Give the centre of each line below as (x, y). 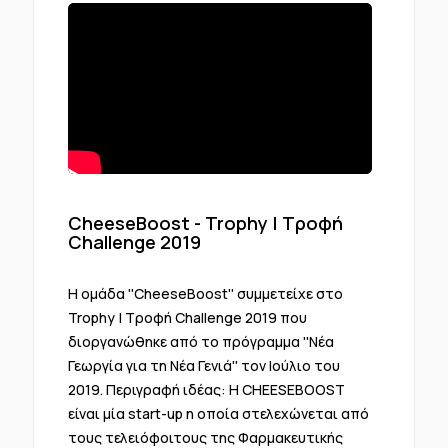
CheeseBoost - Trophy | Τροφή (205, 223)
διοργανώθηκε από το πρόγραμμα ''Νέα (200, 342)
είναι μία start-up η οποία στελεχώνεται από (218, 414)
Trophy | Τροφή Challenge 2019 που (187, 318)
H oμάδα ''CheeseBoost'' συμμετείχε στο (205, 294)
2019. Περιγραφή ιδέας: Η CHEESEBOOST (206, 390)
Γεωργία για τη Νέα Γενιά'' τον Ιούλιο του (203, 366)
